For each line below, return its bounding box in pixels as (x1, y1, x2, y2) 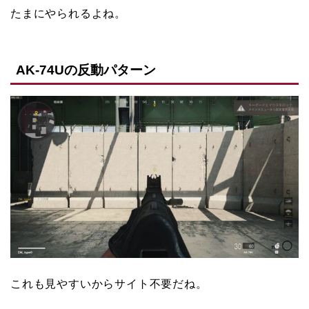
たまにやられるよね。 (10, 7, 127, 19)
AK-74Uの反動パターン (16, 63, 156, 78)
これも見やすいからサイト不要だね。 (10, 278, 208, 290)
